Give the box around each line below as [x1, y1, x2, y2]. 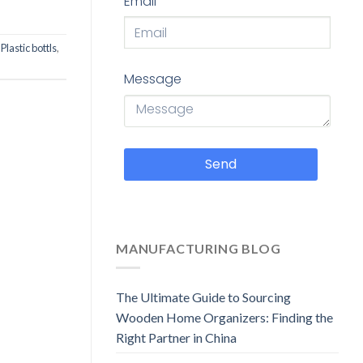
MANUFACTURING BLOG [116, 240, 281, 256]
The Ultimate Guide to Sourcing [116, 289, 291, 305]
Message [124, 70, 181, 89]
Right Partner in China [116, 330, 237, 346]
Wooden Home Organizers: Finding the [116, 310, 333, 326]
